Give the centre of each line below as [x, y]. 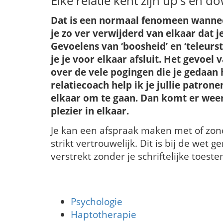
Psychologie [97, 202]
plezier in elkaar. [91, 111]
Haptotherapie [104, 215]
